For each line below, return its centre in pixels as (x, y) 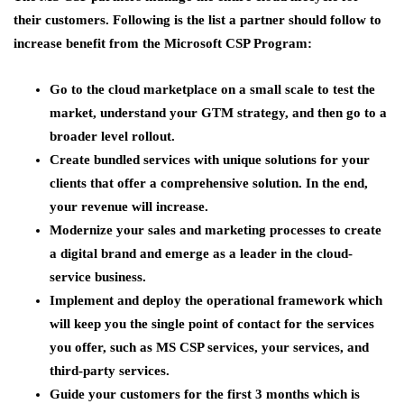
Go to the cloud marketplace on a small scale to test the (212, 89)
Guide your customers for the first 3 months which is (205, 394)
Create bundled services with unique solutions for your (210, 159)
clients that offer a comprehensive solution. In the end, (209, 183)
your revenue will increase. (129, 206)
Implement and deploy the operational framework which (216, 300)
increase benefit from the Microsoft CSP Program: (163, 43)
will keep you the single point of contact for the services (212, 323)
